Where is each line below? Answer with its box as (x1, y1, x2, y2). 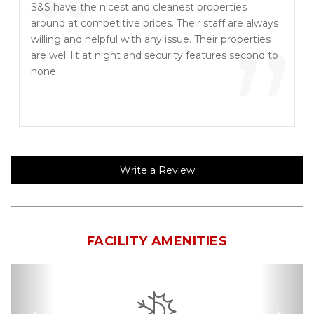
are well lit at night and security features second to (31, 49, 278, 62)
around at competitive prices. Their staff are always (31, 17, 278, 29)
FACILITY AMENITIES (86, 233, 228, 249)
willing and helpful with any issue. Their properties (31, 33, 271, 46)
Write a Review (119, 164, 195, 177)
